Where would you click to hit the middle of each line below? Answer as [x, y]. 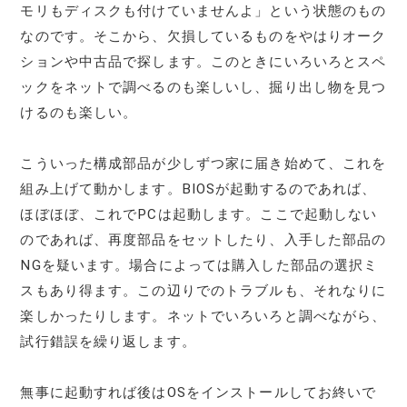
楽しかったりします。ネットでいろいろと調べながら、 [203, 316]
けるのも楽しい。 [79, 112]
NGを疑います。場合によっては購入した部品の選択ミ [199, 265]
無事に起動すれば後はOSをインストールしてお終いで [199, 392]
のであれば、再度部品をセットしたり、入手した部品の [203, 239]
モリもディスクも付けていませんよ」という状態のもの [203, 10]
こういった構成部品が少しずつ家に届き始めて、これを [203, 163]
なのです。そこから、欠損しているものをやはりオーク [203, 36]
